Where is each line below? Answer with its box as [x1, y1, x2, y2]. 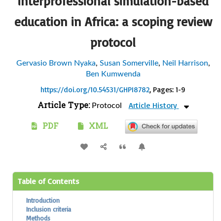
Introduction [26, 196, 60, 204]
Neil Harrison [162, 59, 208, 67]
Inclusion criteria [26, 205, 71, 213]
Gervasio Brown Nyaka [16, 59, 96, 67]
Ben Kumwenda [85, 70, 141, 78]
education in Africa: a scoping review [14, 13, 212, 29]
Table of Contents [18, 176, 79, 186]
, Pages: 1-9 [149, 84, 185, 94]
